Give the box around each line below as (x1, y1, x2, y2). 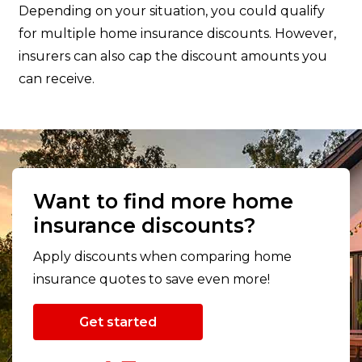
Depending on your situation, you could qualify (19, 3, 325, 19)
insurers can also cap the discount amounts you (19, 48, 327, 65)
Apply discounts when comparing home (33, 249, 292, 265)
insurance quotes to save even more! (33, 271, 270, 288)
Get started (79, 314, 157, 330)
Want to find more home (33, 189, 293, 214)
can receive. (19, 71, 95, 87)
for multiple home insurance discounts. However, (19, 26, 336, 42)
